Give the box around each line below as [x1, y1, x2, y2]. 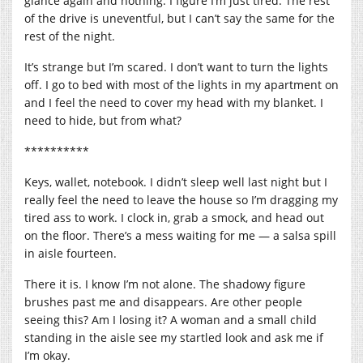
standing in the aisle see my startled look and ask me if [24, 329, 323, 345]
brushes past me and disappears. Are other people [24, 293, 302, 310]
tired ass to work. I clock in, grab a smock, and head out [24, 209, 324, 225]
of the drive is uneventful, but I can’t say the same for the [24, 10, 335, 26]
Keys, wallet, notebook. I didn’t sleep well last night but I [24, 173, 327, 190]
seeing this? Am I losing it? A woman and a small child [24, 311, 317, 327]
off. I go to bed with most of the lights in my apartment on [24, 76, 339, 92]
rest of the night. [24, 28, 115, 44]
